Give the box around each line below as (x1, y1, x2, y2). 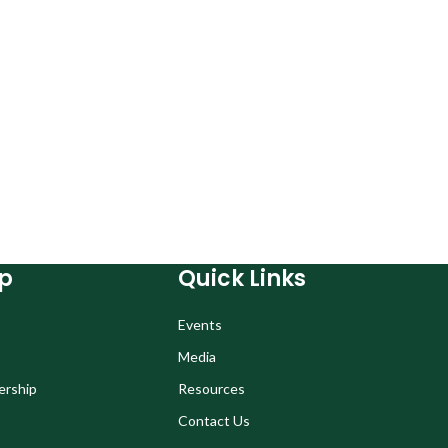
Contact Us (177, 412, 250, 429)
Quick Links (177, 263, 306, 294)
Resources (177, 380, 245, 397)
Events (177, 316, 222, 333)
